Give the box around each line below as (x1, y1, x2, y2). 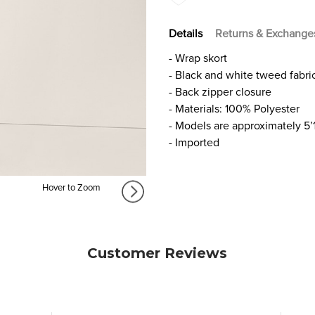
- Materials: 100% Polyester (169, 101, 300, 116)
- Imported (169, 135, 219, 150)
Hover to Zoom (41, 182, 101, 194)
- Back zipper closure (169, 84, 271, 99)
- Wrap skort (169, 51, 227, 65)
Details (169, 26, 202, 41)
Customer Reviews (87, 245, 228, 262)
